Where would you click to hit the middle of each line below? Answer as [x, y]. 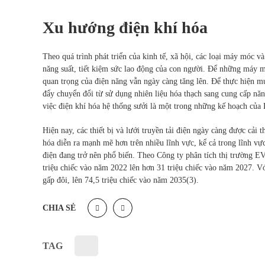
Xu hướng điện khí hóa [125, 28]
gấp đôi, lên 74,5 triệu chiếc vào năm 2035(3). [121, 180]
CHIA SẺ [59, 208]
